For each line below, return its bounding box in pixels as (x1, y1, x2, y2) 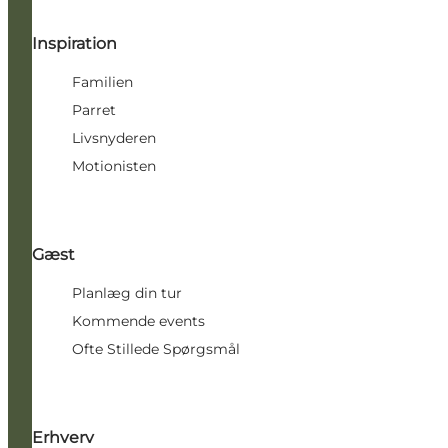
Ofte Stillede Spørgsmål (72, 339, 240, 358)
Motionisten (72, 156, 156, 175)
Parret (72, 100, 116, 119)
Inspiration (32, 33, 117, 53)
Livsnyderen (72, 128, 156, 147)
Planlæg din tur (72, 283, 182, 302)
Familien (72, 72, 133, 91)
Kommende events (72, 311, 205, 330)
